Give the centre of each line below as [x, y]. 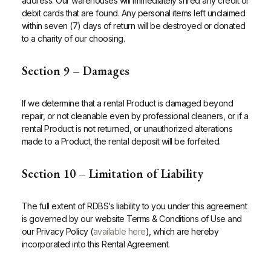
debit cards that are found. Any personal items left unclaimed [133, 13]
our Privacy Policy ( [57, 232]
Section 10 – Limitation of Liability [112, 174]
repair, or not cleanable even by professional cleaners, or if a [135, 116]
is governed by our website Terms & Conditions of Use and [132, 219]
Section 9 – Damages [75, 71]
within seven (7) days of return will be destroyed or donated [133, 26]
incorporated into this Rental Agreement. [96, 244]
